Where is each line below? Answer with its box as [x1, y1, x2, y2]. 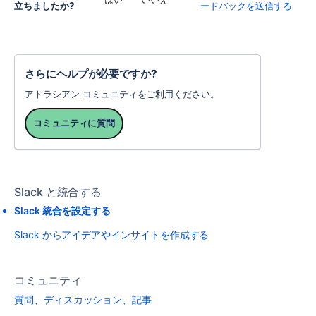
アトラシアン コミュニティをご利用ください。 [25, 88, 219, 100]
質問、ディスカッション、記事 [14, 293, 152, 305]
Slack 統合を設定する [14, 205, 111, 217]
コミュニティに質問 [32, 116, 116, 130]
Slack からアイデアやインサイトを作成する [14, 228, 209, 241]
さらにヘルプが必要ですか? [25, 66, 157, 80]
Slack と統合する [14, 185, 102, 200]
